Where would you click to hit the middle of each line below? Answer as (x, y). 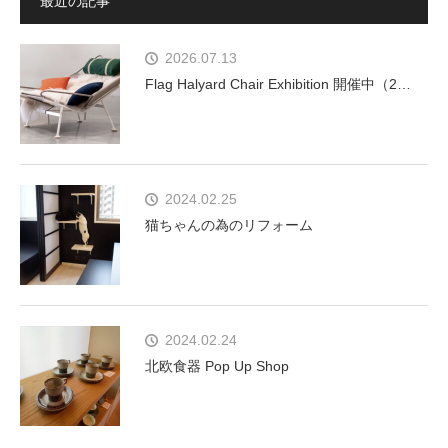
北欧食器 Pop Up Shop (217, 366)
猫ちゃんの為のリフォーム (229, 225)
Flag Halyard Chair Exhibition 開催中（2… (278, 84)
